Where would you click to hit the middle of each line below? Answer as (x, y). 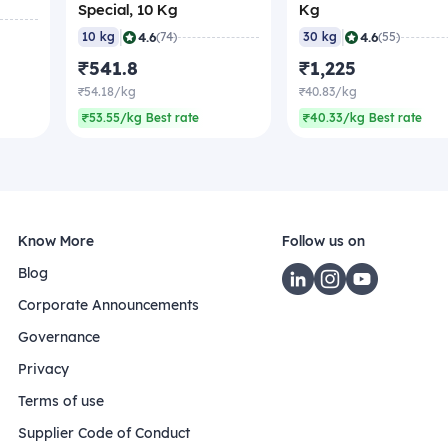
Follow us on (323, 241)
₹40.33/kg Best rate (362, 118)
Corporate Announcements (108, 305)
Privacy (43, 369)
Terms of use (61, 401)
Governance (59, 337)
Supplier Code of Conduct (104, 433)
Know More (56, 241)
